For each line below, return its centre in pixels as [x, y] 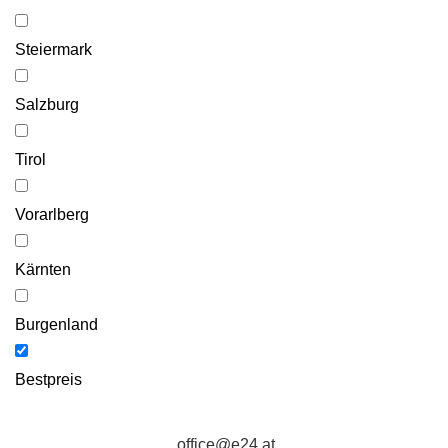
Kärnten [43, 269]
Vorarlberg [52, 214]
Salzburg [47, 104]
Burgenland [56, 324]
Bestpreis [48, 379]
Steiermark [53, 49]
